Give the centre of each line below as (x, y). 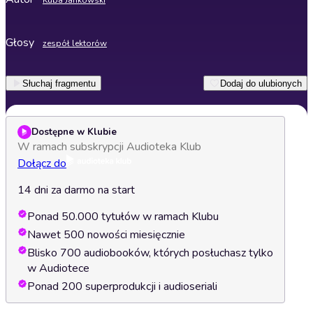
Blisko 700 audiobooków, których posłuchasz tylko (150, 253)
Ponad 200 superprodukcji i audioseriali (122, 286)
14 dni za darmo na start (76, 190)
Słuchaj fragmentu (59, 83)
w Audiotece (58, 268)
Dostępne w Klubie (74, 132)
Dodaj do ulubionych (261, 83)
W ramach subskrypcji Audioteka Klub (109, 147)
